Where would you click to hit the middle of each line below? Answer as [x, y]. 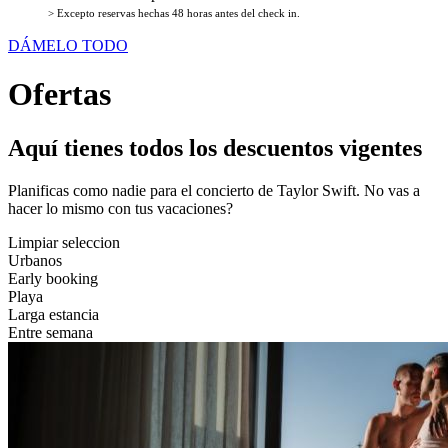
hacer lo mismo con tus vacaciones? [120, 208]
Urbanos [35, 260]
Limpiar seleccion [64, 242]
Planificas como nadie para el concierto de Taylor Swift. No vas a [214, 190]
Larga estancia [53, 314]
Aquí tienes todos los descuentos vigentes [215, 147]
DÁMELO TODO [68, 45]
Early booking [53, 278]
